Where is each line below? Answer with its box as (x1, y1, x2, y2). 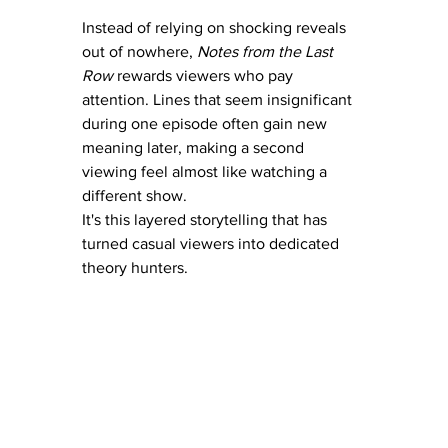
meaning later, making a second (82, 138, 308, 156)
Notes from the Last (197, 42, 337, 60)
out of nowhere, (82, 42, 197, 60)
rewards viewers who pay (113, 66, 297, 84)
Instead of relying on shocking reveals (82, 18, 350, 36)
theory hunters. (82, 258, 188, 276)
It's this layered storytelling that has (82, 210, 331, 228)
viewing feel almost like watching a (82, 162, 331, 180)
